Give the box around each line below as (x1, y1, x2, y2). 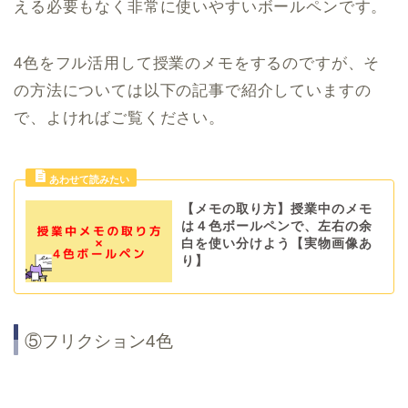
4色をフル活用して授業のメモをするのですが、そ (14, 54, 381, 72)
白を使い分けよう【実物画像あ (180, 236, 372, 250)
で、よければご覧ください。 (14, 108, 225, 127)
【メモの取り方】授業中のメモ (180, 201, 372, 216)
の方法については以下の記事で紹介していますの (14, 81, 372, 99)
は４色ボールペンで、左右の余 (180, 219, 372, 233)
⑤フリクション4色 (25, 331, 173, 352)
